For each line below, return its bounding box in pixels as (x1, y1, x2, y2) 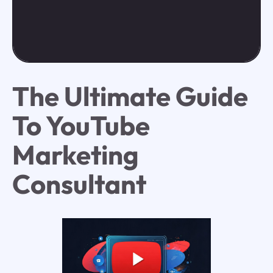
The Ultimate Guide (12, 79, 248, 113)
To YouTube (12, 108, 150, 143)
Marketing (12, 138, 139, 172)
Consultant (12, 167, 146, 201)
